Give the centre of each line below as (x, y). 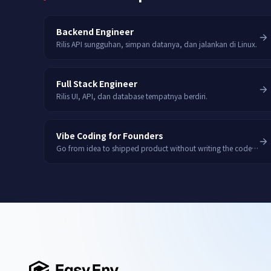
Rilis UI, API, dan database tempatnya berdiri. (132, 96)
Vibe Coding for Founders (110, 135)
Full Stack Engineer (97, 83)
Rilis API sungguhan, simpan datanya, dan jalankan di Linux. (157, 44)
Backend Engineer (95, 31)
